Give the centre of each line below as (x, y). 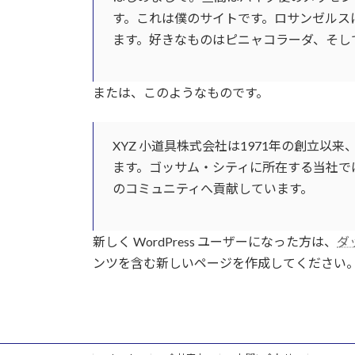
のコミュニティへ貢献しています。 (213, 188)
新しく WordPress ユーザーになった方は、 (215, 241)
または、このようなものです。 (181, 92)
